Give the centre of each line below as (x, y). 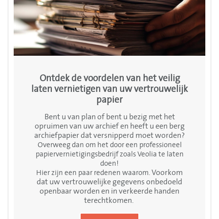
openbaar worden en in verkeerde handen (109, 191)
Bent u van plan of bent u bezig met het (109, 117)
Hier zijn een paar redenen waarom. (94, 173)
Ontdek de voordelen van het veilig (109, 78)
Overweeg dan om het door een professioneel (109, 145)
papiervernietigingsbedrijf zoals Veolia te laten (109, 154)
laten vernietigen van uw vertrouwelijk (109, 89)
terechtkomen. (109, 201)
